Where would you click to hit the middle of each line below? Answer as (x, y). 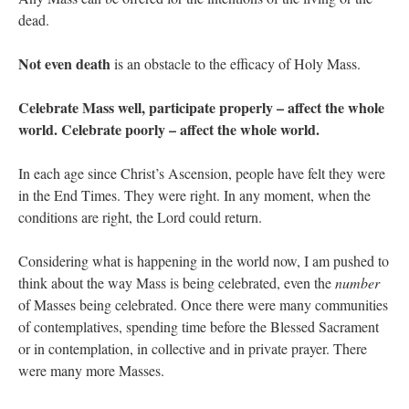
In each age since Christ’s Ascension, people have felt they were (202, 173)
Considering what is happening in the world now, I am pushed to (204, 261)
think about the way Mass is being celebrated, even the (177, 283)
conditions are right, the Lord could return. (140, 217)
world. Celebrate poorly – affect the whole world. (169, 130)
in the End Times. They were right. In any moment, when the (194, 195)
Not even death (64, 64)
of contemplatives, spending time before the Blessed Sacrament (199, 327)
